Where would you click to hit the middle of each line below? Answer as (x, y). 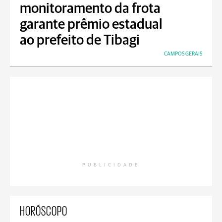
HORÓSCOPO (44, 210)
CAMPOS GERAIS (183, 54)
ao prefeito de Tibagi (80, 41)
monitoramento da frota (90, 9)
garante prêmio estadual (91, 25)
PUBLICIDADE (111, 165)
